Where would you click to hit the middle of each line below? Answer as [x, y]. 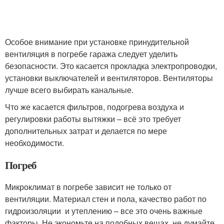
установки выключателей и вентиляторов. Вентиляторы [109, 77]
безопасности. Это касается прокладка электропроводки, [111, 65]
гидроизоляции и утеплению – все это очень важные [104, 210]
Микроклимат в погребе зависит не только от [88, 186]
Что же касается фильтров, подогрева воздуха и [94, 106]
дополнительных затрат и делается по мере [86, 130]
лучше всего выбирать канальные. [69, 89]
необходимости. [34, 142]
